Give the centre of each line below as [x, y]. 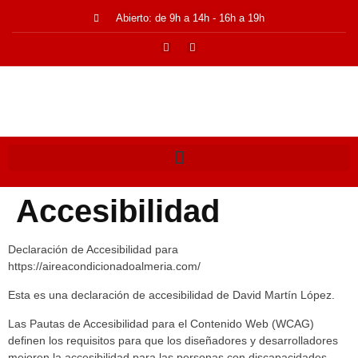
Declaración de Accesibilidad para [93, 249]
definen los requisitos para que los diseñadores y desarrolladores [173, 340]
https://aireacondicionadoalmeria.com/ [104, 266]
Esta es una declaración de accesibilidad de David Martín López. [171, 295]
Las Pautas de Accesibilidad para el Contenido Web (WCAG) [161, 324]
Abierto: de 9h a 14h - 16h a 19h [190, 18]
